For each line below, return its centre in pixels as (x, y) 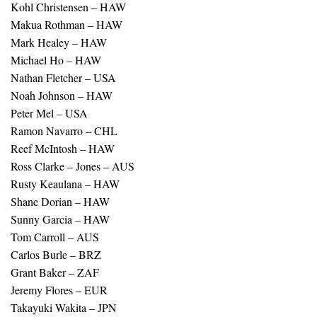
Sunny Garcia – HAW (60, 219)
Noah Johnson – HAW (62, 96)
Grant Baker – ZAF (55, 272)
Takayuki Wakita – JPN (64, 308)
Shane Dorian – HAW (60, 202)
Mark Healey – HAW (59, 42)
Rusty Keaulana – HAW (65, 184)
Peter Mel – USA (49, 113)
